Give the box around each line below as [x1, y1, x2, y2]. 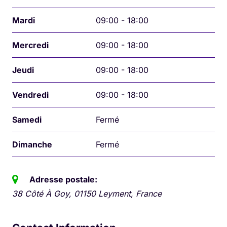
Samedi [12, 114, 42, 125]
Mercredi [12, 40, 49, 50]
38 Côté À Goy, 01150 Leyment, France [12, 188, 162, 199]
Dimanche [12, 139, 52, 149]
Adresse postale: [29, 174, 97, 184]
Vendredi [12, 89, 49, 100]
